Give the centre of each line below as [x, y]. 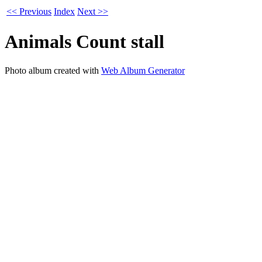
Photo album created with [53, 70]
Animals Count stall [85, 42]
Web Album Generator [143, 70]
